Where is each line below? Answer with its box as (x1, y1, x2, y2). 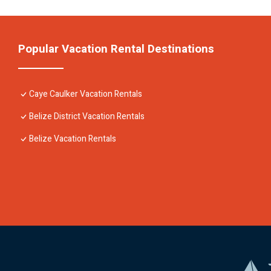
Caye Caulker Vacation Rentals (29, 87, 142, 100)
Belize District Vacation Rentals (29, 109, 145, 123)
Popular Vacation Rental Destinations (18, 40, 214, 57)
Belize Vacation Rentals (29, 132, 116, 145)
